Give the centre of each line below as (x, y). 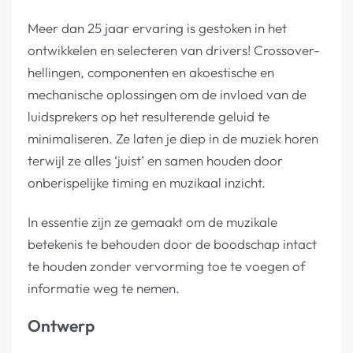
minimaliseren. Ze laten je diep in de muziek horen (173, 139)
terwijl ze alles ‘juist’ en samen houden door (155, 161)
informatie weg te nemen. (104, 288)
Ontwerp (61, 325)
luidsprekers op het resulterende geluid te (149, 117)
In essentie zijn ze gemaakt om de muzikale (152, 221)
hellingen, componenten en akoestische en (151, 72)
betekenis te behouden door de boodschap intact (172, 243)
